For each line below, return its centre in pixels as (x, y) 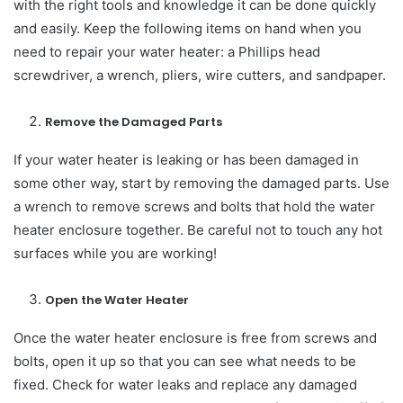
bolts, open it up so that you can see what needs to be (185, 361)
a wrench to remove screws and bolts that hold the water (194, 206)
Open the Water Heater (117, 300)
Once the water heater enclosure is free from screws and (195, 337)
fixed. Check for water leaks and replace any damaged (185, 384)
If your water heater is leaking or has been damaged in (186, 159)
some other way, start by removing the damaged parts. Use (201, 183)
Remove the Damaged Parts (134, 121)
